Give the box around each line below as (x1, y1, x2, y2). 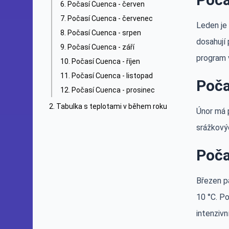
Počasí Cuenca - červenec (67, 14, 153, 22)
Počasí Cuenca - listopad (72, 72, 153, 80)
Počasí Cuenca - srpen (67, 29, 141, 37)
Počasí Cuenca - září (67, 43, 134, 51)
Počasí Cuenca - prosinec (72, 86, 155, 94)
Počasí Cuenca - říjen (72, 57, 140, 65)
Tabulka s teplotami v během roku (56, 102, 167, 110)
